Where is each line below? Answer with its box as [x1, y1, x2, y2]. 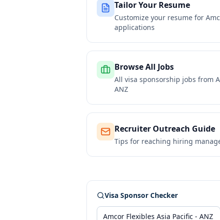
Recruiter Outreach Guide [114, 123, 215, 134]
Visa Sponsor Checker [105, 191, 178, 200]
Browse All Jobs [114, 61, 174, 72]
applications [114, 23, 155, 32]
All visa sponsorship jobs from [114, 75, 216, 84]
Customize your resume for [114, 13, 206, 22]
